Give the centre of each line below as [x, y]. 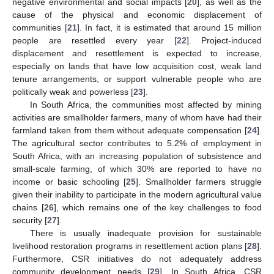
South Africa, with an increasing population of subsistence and [137, 156]
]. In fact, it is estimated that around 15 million [169, 27]
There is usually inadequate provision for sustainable [146, 233]
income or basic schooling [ [69, 181]
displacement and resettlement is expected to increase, [137, 53]
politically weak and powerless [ [73, 91]
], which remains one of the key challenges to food [158, 207]
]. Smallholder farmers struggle [199, 181]
